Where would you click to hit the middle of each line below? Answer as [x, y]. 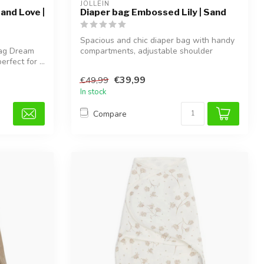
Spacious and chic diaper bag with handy [157, 40]
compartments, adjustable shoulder [146, 51]
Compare [110, 114]
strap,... [93, 61]
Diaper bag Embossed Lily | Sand [153, 12]
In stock [93, 92]
